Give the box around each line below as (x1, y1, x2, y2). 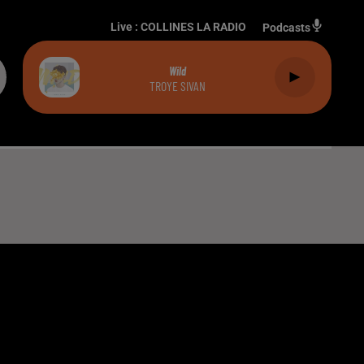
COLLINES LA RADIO (141, 20, 246, 33)
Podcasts (262, 21, 310, 34)
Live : (110, 20, 141, 33)
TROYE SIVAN (149, 77, 206, 93)
